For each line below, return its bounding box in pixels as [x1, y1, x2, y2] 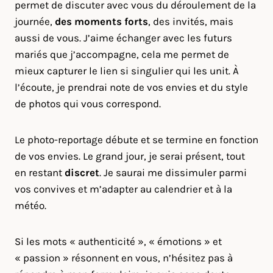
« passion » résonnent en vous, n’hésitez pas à [15, 252, 233, 264]
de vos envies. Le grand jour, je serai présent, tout [15, 150, 245, 162]
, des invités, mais [148, 15, 233, 27]
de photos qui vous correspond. [15, 97, 161, 110]
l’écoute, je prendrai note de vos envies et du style [15, 81, 248, 93]
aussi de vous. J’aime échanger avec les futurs [15, 32, 232, 44]
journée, [15, 15, 55, 27]
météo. [15, 199, 46, 211]
